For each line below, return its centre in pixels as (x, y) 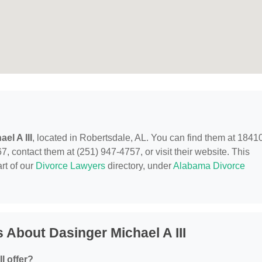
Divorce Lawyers (70, 166)
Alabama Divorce (209, 166)
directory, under (139, 166)
